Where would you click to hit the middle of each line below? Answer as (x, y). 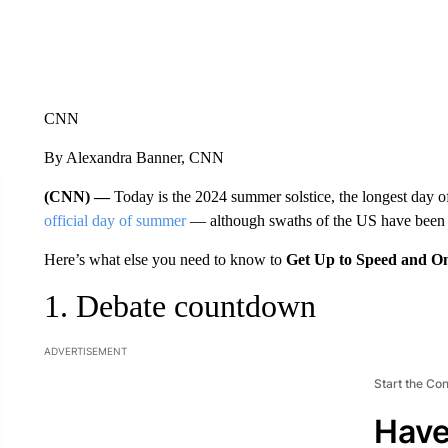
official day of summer (114, 220)
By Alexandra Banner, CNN (133, 157)
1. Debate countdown (179, 305)
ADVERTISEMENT (85, 350)
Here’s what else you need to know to (164, 259)
